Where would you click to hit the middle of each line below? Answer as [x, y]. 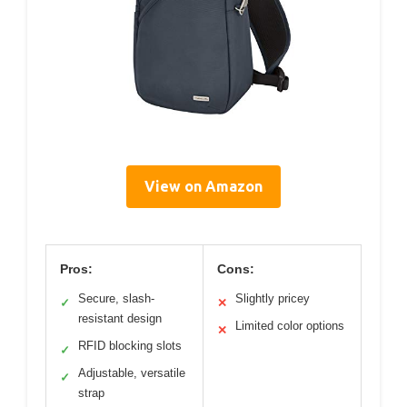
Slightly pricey [273, 299]
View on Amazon [203, 187]
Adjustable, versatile [132, 373]
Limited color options [290, 326]
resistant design [120, 319]
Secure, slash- [116, 299]
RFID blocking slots [130, 346]
